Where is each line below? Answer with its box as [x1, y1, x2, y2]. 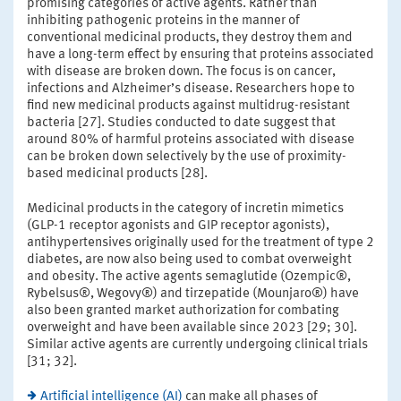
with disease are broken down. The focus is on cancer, [27, 64, 336, 79]
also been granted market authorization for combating [27, 303, 339, 318]
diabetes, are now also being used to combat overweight [27, 252, 352, 267]
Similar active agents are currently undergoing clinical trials [27, 337, 368, 352]
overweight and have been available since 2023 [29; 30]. [27, 320, 357, 335]
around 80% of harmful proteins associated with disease [27, 132, 354, 147]
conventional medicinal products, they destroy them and [27, 30, 353, 45]
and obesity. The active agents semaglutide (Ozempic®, [27, 269, 351, 284]
